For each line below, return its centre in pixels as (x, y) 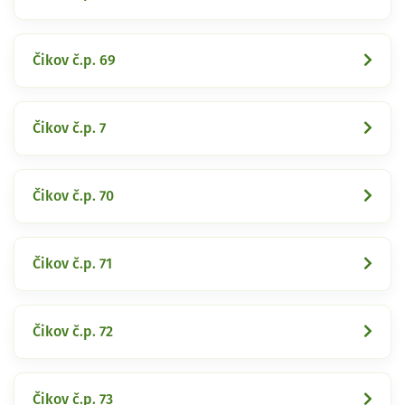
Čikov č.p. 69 (74, 60)
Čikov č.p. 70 (73, 196)
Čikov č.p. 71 (72, 264)
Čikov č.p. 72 (73, 331)
